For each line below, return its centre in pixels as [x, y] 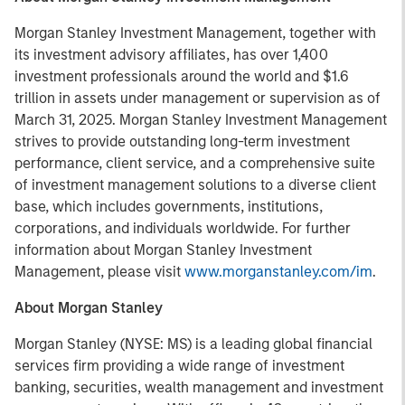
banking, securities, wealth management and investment [199, 387]
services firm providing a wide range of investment [179, 366]
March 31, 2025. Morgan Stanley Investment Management [201, 120]
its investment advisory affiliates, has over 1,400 [171, 55]
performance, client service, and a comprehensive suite [195, 163]
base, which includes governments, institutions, [169, 207]
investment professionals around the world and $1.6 [182, 76]
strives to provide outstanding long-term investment [182, 141]
